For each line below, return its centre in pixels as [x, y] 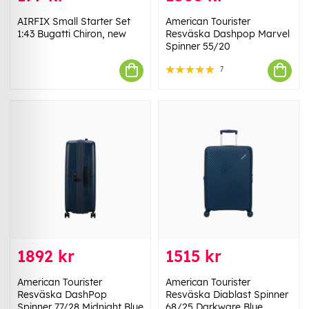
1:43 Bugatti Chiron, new [72, 33]
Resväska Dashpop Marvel [228, 33]
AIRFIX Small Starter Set [74, 21]
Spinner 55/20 [198, 46]
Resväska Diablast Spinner [227, 294]
